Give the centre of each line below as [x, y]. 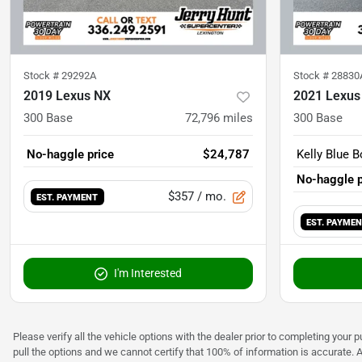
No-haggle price [70, 155]
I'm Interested [148, 274]
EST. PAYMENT [67, 198]
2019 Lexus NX [67, 96]
